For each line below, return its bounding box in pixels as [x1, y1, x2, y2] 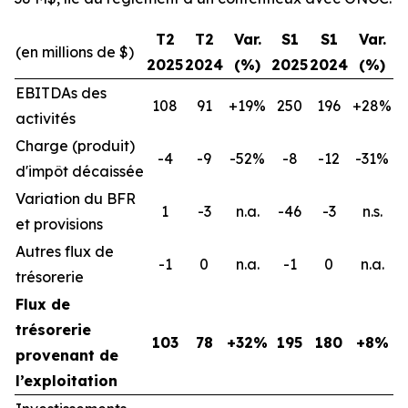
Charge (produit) [15, 137, 135, 156]
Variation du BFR [15, 189, 136, 209]
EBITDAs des [15, 84, 107, 103]
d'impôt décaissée [15, 162, 144, 181]
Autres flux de [15, 242, 114, 261]
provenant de [15, 346, 118, 365]
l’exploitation [15, 372, 117, 391]
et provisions [15, 215, 103, 234]
